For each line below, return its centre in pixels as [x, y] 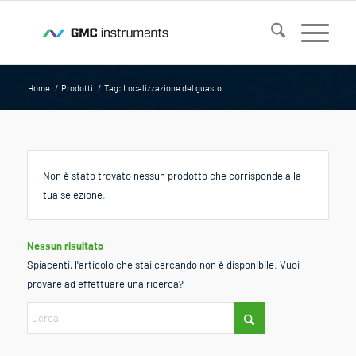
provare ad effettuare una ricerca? [105, 284]
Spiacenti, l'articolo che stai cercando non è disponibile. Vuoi [163, 265]
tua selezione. [74, 195]
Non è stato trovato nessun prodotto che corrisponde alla [172, 176]
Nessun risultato [65, 246]
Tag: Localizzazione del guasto [163, 88]
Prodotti [77, 88]
